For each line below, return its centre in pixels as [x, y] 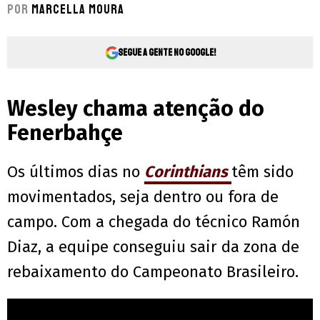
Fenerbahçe [65, 133]
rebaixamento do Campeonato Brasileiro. [153, 272]
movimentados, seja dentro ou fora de [143, 197]
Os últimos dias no [76, 172]
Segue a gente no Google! [166, 52]
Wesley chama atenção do [136, 109]
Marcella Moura [78, 10]
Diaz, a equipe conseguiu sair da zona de [153, 247]
